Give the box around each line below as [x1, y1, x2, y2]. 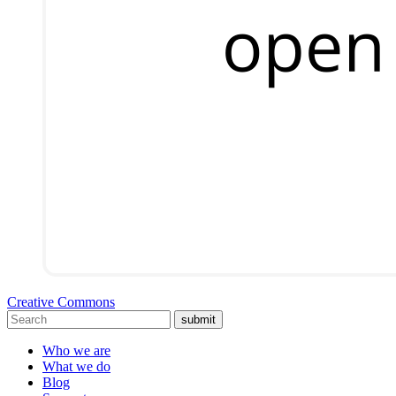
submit [181, 312, 216, 326]
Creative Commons [7, 293, 115, 309]
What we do [42, 358, 110, 374]
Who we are [42, 342, 110, 358]
